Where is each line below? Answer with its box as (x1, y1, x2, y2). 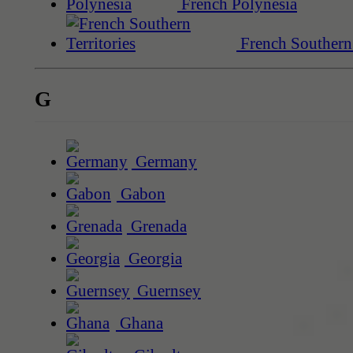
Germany (132, 152, 197, 172)
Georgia (124, 249, 182, 269)
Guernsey (133, 281, 201, 301)
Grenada (127, 217, 187, 236)
